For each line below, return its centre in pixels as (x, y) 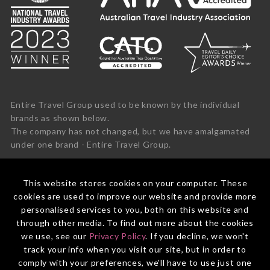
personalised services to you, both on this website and (135, 209)
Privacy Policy (117, 236)
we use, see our (55, 236)
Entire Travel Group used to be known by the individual (125, 105)
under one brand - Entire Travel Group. (91, 145)
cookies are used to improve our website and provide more (135, 196)
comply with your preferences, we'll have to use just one (135, 262)
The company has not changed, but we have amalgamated (130, 131)
